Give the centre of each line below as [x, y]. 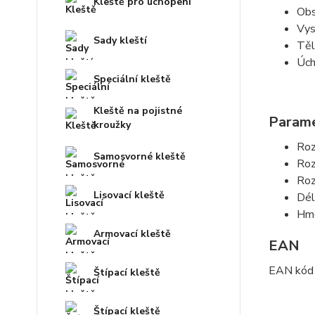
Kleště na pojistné [138, 110]
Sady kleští [120, 40]
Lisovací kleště [129, 195]
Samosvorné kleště [140, 156]
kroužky [112, 124]
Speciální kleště [132, 79]
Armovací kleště [132, 233]
